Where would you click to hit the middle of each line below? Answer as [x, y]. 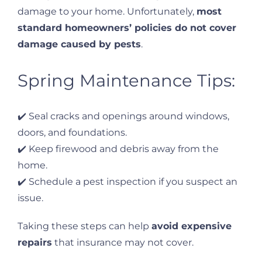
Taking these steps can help [85, 226]
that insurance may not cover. [123, 242]
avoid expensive [192, 226]
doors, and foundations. [72, 132]
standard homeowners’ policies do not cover [127, 28]
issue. [30, 198]
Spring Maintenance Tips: [126, 80]
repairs [35, 242]
